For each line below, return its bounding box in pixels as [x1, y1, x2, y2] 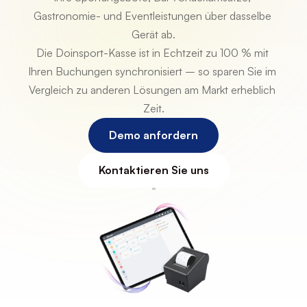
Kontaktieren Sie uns [98, 163, 209, 177]
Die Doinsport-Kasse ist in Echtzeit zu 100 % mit [36, 46, 269, 60]
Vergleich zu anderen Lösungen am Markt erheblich [29, 83, 275, 97]
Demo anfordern [109, 128, 198, 142]
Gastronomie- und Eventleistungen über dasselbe [33, 9, 271, 23]
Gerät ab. [132, 27, 175, 41]
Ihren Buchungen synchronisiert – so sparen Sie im [28, 64, 276, 78]
